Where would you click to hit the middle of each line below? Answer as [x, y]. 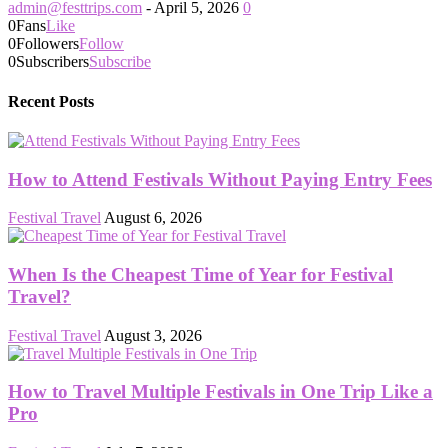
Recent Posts [51, 101]
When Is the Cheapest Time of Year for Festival [200, 274]
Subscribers [52, 62]
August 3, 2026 [153, 335]
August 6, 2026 [153, 218]
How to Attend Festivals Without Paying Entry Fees [220, 179]
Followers [47, 44]
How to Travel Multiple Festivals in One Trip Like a [220, 392]
